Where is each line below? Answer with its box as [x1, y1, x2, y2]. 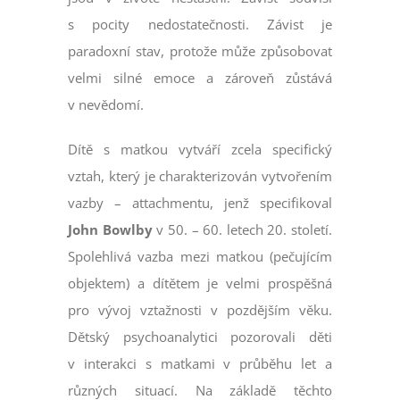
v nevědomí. [68, 96, 145, 114]
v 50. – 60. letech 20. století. [152, 221, 332, 239]
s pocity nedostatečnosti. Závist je [68, 15, 332, 34]
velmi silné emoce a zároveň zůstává [68, 69, 332, 87]
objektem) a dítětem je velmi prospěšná [68, 274, 332, 293]
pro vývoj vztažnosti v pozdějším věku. [68, 301, 332, 320]
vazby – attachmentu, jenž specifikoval [68, 194, 332, 212]
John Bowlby [68, 221, 153, 239]
